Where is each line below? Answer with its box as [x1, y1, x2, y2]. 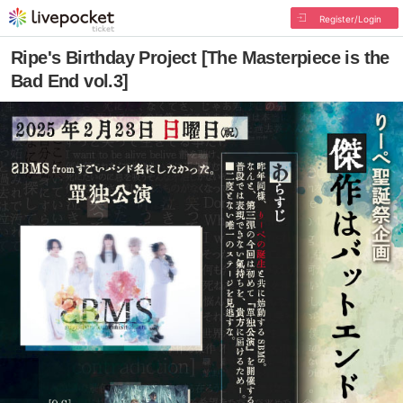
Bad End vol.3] [11, 71, 129, 91]
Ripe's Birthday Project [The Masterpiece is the [11, 48, 390, 67]
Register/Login [318, 13, 381, 24]
